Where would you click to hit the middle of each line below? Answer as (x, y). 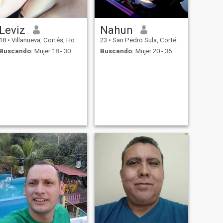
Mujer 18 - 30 (52, 51)
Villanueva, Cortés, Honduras (42, 40)
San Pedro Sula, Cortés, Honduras (143, 40)
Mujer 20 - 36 (153, 51)
